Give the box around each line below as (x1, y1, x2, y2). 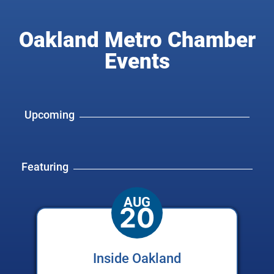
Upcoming (24, 108, 75, 122)
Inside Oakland (93, 251, 181, 267)
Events (104, 49, 170, 75)
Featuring (21, 160, 68, 174)
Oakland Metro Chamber (18, 28, 256, 53)
